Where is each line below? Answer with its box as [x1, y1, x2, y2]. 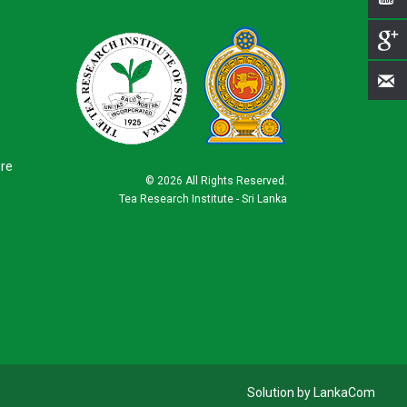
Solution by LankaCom [246, 385, 375, 400]
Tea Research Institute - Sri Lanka [119, 193, 287, 205]
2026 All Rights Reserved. [157, 174, 287, 187]
